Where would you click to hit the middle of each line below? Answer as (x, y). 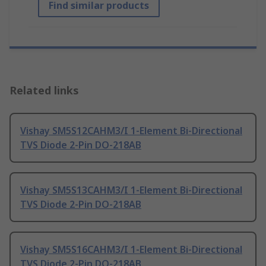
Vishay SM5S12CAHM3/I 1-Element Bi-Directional (131, 131)
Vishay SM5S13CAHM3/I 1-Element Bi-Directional (131, 190)
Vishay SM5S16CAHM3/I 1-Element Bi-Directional (131, 250)
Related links (44, 91)
